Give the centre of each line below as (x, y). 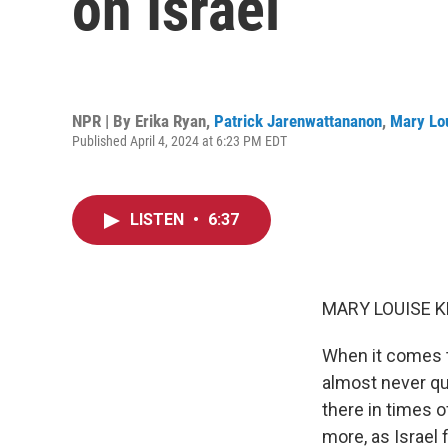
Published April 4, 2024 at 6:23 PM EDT (179, 140)
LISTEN (159, 219)
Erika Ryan (170, 120)
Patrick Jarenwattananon (298, 120)
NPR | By (103, 120)
